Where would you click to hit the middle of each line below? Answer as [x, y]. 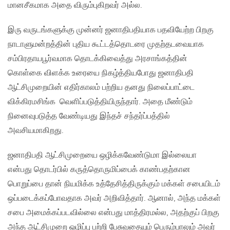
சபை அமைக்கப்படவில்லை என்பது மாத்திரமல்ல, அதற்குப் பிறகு [113, 213]
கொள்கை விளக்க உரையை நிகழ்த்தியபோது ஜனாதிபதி [101, 73]
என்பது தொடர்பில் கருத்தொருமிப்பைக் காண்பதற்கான [99, 170]
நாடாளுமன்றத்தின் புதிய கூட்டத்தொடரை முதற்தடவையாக [106, 45]
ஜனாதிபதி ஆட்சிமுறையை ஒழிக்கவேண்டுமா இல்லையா [102, 156]
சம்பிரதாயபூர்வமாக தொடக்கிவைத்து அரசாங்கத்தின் [98, 59]
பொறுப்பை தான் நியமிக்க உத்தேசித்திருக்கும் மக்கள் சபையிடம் [114, 184]
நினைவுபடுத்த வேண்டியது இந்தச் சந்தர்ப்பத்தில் [89, 117]
